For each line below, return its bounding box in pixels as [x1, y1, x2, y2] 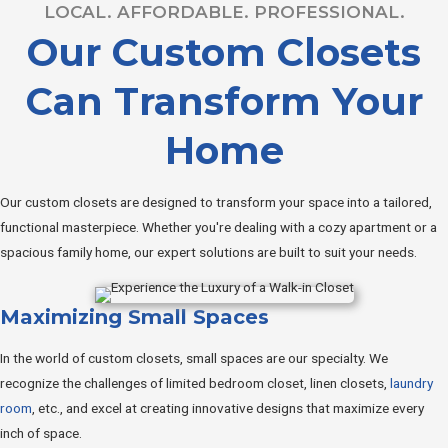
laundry [390, 375, 433, 392]
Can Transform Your [25, 78, 423, 126]
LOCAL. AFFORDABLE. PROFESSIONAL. [43, 2, 405, 23]
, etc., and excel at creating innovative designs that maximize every [32, 400, 424, 417]
